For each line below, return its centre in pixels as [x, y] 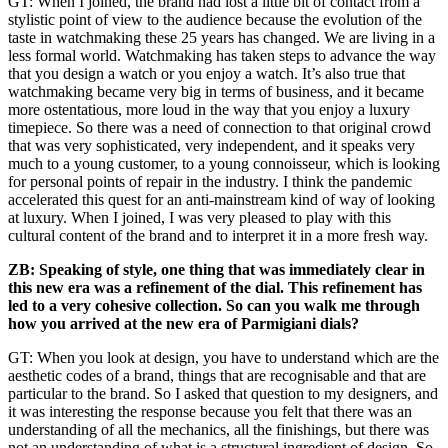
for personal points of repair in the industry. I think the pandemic [210, 181]
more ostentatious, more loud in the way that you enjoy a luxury [209, 109]
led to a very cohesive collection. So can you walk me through [214, 305]
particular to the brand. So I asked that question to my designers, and [223, 393]
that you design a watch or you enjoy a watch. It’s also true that [206, 73]
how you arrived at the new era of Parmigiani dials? [183, 323]
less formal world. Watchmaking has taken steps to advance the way [222, 55]
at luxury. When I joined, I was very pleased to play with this [199, 217]
